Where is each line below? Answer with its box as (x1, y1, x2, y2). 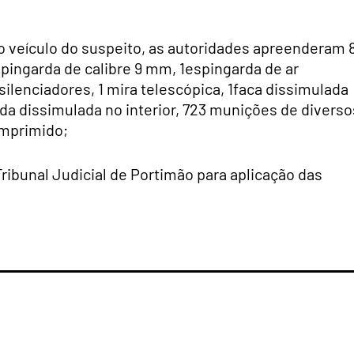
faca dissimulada (233, 79, 348, 99)
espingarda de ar (185, 58, 299, 78)
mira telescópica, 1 (104, 79, 233, 99)
